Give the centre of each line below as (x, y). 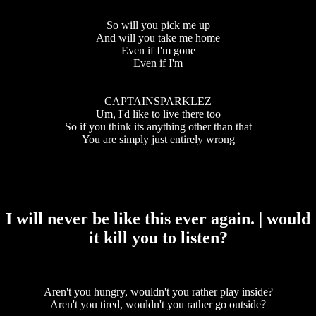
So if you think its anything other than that (158, 127)
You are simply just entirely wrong (158, 140)
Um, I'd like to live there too (158, 114)
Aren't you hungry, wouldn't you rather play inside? (158, 292)
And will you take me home (158, 38)
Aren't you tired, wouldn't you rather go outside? (158, 305)
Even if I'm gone (158, 51)
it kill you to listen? (158, 238)
